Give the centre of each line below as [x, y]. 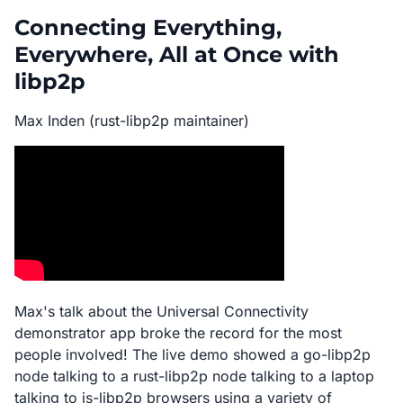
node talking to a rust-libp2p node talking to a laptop [194, 376]
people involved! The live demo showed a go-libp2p [193, 354]
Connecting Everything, [148, 27]
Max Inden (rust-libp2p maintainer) [132, 121]
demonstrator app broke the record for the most [178, 333]
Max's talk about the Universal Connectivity [161, 311]
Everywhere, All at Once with [177, 54]
